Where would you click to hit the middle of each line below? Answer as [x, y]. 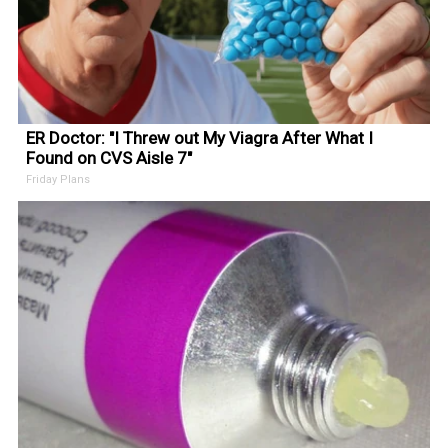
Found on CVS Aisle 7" [109, 158]
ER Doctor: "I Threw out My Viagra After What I [200, 138]
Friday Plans [58, 179]
